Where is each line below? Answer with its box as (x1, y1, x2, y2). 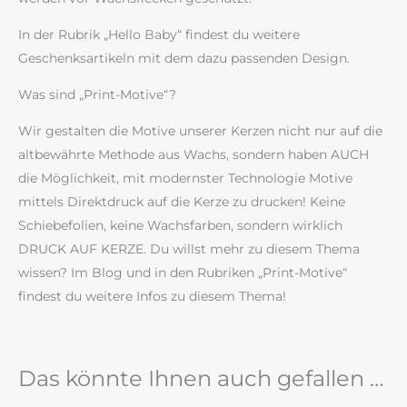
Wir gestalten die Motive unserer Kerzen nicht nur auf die (18, 123, 382, 140)
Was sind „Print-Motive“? (18, 86, 176, 104)
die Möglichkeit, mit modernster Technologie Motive (18, 170, 352, 187)
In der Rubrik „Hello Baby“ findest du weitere (18, 26, 300, 44)
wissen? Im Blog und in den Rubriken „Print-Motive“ (18, 264, 347, 282)
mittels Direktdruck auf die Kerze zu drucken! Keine (18, 194, 345, 211)
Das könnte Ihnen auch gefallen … (18, 365, 384, 392)
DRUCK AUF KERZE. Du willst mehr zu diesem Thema (18, 241, 360, 258)
